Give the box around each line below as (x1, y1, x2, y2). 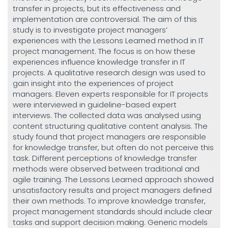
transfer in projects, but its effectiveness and (13, 3, 181, 14)
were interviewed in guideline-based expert (13, 99, 177, 110)
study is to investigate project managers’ (13, 24, 167, 35)
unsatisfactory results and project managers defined (13, 185, 212, 195)
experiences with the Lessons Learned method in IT (13, 35, 204, 46)
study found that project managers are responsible (13, 131, 206, 142)
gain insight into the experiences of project (13, 78, 174, 89)
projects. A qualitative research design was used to (13, 67, 206, 78)
